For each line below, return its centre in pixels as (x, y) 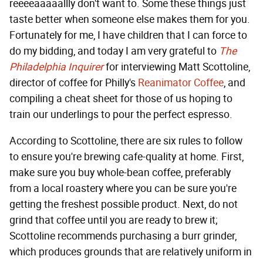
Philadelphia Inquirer (56, 67)
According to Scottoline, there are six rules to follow (126, 141)
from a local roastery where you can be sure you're (123, 189)
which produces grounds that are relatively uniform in (131, 252)
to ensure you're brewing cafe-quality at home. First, (127, 157)
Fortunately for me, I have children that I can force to (128, 36)
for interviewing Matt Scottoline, (177, 67)
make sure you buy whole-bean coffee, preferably (120, 173)
